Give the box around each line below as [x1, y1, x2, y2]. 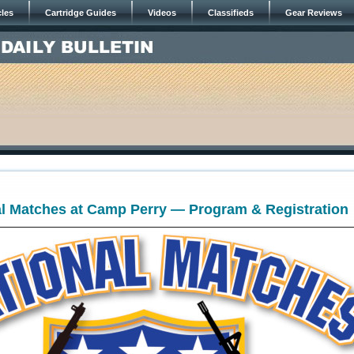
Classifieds [208, 8, 254, 17]
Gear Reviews [285, 8, 342, 17]
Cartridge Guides [45, 8, 116, 17]
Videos [148, 8, 176, 17]
